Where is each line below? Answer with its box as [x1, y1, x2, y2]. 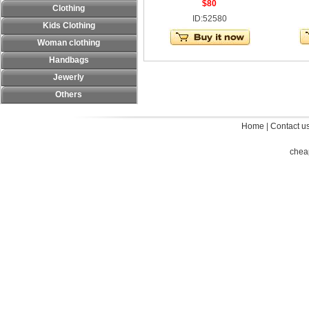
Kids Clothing [43, 21, 95, 30]
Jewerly [53, 72, 85, 82]
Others [55, 90, 83, 99]
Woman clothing [37, 38, 101, 48]
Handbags [49, 55, 89, 65]
